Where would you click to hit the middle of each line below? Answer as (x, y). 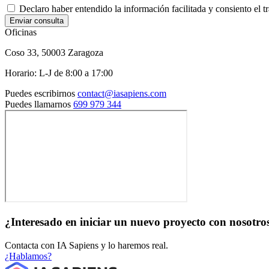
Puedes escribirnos (40, 93)
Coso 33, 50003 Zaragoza (54, 52)
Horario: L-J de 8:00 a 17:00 (59, 73)
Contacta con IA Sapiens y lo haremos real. (86, 245)
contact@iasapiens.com (122, 93)
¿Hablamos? (28, 256)
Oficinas (21, 32)
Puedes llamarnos (38, 104)
